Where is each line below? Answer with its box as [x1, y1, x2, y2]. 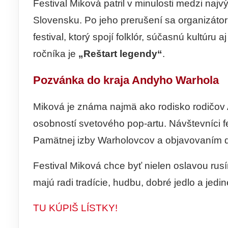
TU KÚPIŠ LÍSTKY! [33, 203, 118, 214]
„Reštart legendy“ [78, 48, 162, 59]
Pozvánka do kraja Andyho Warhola [33, 74, 219, 87]
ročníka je [33, 48, 78, 59]
